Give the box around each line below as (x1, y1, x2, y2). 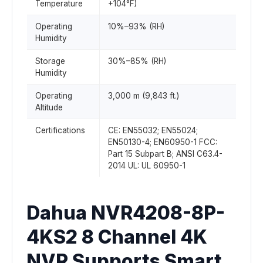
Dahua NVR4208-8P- (26, 201, 225, 224)
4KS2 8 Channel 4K (26, 225, 207, 248)
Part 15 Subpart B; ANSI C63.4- (108, 149, 222, 159)
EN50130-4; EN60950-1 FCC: (108, 137, 217, 147)
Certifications (35, 126, 85, 135)
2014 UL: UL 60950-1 (108, 161, 186, 170)
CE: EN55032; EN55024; (108, 126, 198, 135)
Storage (35, 56, 65, 66)
